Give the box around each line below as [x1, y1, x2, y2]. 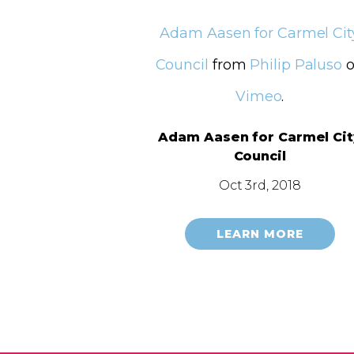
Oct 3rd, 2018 [218, 177, 301, 193]
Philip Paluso [250, 55, 343, 73]
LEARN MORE [216, 226, 303, 241]
